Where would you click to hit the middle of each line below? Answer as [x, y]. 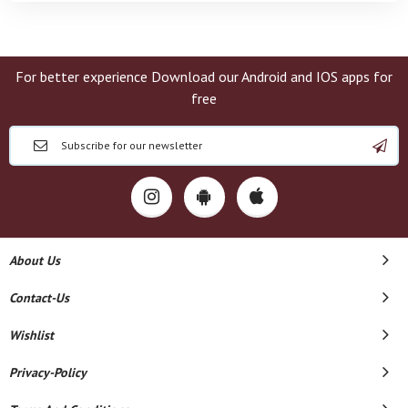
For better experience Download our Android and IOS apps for [204, 76]
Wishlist [31, 335]
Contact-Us [39, 297]
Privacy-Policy [48, 372]
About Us [35, 260]
